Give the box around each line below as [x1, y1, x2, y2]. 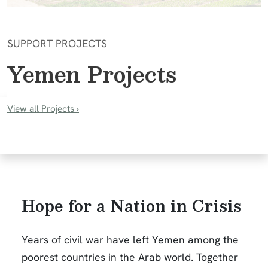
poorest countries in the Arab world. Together [22, 249, 238, 264]
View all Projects [7, 102, 74, 115]
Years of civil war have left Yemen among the [22, 232, 239, 246]
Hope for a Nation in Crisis [22, 192, 242, 218]
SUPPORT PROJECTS [7, 36, 107, 50]
